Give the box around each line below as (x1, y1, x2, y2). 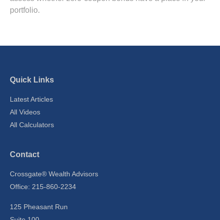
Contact (10, 150, 39, 159)
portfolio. (10, 5, 40, 14)
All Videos (10, 108, 40, 116)
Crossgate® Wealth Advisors (10, 169, 98, 178)
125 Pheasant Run (10, 202, 68, 211)
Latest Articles (10, 95, 53, 103)
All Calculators (10, 120, 54, 129)
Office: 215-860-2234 (10, 182, 76, 191)
